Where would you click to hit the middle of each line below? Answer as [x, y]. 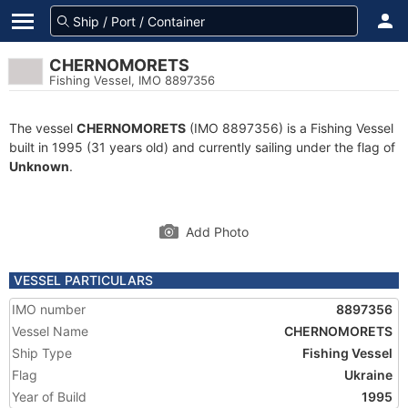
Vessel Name [50, 331]
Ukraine [368, 375]
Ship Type [42, 353]
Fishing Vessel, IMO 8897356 [132, 80]
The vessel [43, 128]
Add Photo [217, 232]
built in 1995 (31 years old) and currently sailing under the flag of [202, 147]
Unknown [39, 166]
